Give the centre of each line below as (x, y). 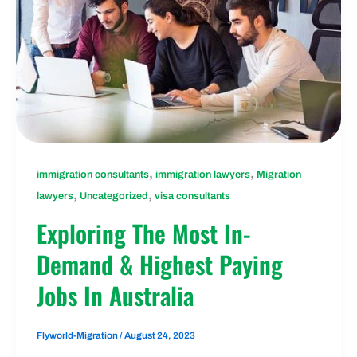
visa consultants (192, 196)
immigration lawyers (202, 174)
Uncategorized (114, 196)
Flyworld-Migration (78, 336)
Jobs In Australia (115, 295)
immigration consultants (92, 174)
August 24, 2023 (159, 336)
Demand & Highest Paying (159, 264)
